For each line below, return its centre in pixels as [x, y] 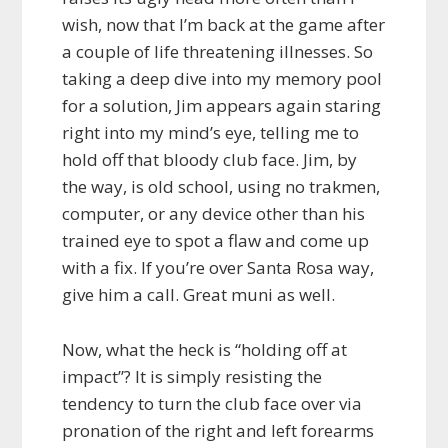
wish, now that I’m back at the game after [224, 25]
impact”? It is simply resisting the [192, 377]
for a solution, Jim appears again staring [222, 106]
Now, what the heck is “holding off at [205, 350]
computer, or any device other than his [214, 214]
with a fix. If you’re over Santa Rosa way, [218, 268]
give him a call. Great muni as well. [199, 295]
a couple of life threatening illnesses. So [218, 52]
